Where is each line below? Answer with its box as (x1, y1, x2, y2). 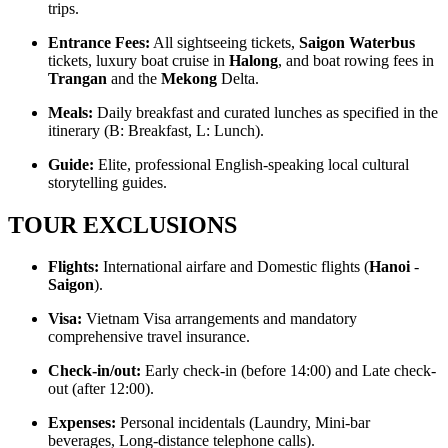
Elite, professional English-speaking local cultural (94, 155, 409, 173)
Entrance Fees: (48, 33, 150, 51)
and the (107, 69, 161, 87)
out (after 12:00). (48, 380, 154, 398)
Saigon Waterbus (299, 33, 415, 51)
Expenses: (48, 414, 116, 432)
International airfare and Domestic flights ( (99, 258, 369, 276)
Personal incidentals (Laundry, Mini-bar (116, 414, 370, 432)
